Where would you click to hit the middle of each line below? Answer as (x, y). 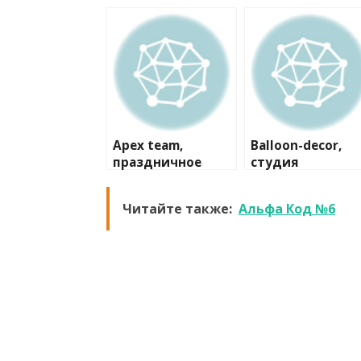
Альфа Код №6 (287, 209)
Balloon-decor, (296, 145)
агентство (146, 179)
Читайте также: (177, 209)
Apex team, (148, 145)
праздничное (157, 162)
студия (275, 162)
